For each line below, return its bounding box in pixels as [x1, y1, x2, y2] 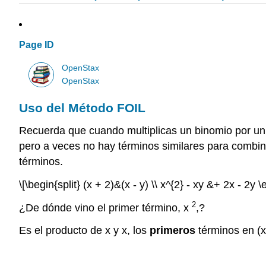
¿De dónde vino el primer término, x [19, 201, 192, 214]
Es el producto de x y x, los [19, 224, 150, 237]
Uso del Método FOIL [19, 101, 145, 115]
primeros [150, 224, 195, 237]
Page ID [19, 40, 54, 50]
